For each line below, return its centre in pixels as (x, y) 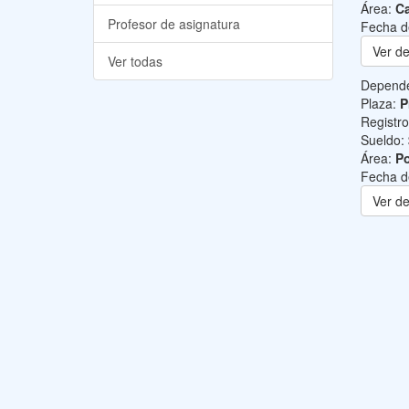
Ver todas (135, 61)
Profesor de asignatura (174, 24)
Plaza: (380, 103)
